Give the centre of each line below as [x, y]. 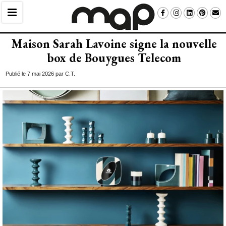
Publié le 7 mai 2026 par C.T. [40, 74]
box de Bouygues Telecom [114, 58]
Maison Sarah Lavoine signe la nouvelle [114, 44]
